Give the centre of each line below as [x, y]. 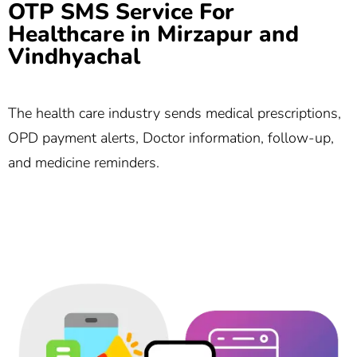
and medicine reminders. [84, 163]
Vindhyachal [74, 56]
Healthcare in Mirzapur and [153, 34]
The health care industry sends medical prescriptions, [175, 114]
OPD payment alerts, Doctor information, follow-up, [171, 138]
